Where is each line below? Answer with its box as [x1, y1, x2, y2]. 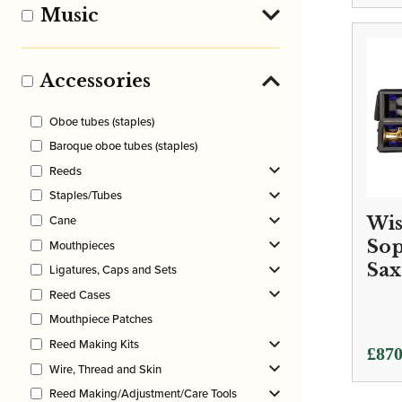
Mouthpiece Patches [49, 310, 153, 328]
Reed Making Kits [49, 336, 139, 354]
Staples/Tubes [49, 187, 122, 205]
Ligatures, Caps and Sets [49, 261, 177, 279]
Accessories [40, 70, 151, 92]
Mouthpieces [49, 236, 115, 254]
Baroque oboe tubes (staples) [49, 137, 197, 155]
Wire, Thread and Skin [49, 360, 162, 378]
